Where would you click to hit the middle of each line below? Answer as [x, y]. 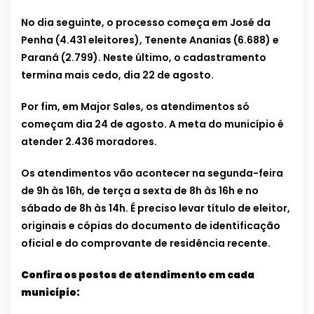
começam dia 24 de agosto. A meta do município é [152, 124]
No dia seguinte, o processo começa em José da [146, 23]
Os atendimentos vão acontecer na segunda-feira [152, 173]
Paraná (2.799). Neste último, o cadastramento [144, 58]
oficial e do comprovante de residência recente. [146, 244]
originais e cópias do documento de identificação [151, 226]
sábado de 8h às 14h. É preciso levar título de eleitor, [156, 209]
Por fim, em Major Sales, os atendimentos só [135, 107]
